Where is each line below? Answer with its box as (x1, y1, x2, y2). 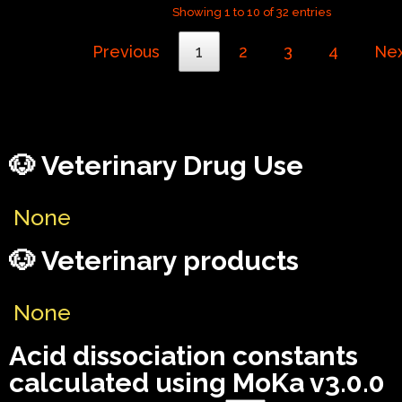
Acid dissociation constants (9, 340, 358, 372)
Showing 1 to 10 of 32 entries (171, 4, 331, 19)
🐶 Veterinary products (9, 245, 299, 277)
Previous (92, 42, 160, 62)
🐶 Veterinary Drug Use (9, 150, 303, 182)
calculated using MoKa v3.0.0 (9, 367, 385, 399)
